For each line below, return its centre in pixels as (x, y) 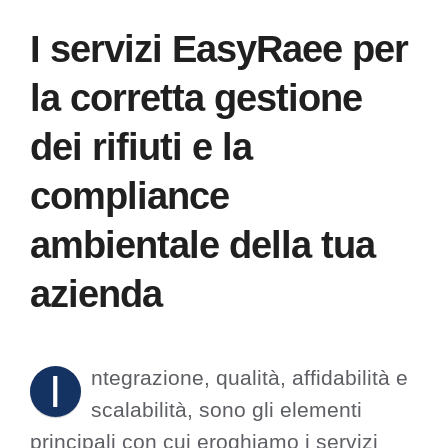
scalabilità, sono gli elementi (226, 410)
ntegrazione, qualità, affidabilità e (249, 378)
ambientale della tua (202, 244)
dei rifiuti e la (141, 146)
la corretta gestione (196, 97)
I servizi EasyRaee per (219, 48)
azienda (96, 293)
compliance (129, 195)
